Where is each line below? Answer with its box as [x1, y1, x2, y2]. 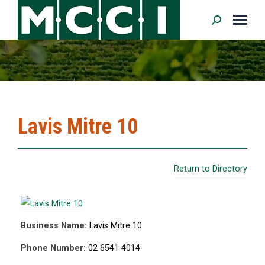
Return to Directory [174, 164, 247, 174]
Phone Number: [21, 243, 86, 253]
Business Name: [21, 221, 87, 231]
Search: [211, 17, 241, 28]
